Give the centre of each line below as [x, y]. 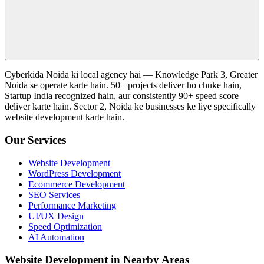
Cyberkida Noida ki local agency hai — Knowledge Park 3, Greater [131, 75]
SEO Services [54, 194]
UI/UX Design [56, 216]
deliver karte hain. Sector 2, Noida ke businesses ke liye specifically [130, 107]
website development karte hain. [65, 117]
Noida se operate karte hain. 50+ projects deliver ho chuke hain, [123, 85]
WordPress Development [75, 173]
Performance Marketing [72, 205]
